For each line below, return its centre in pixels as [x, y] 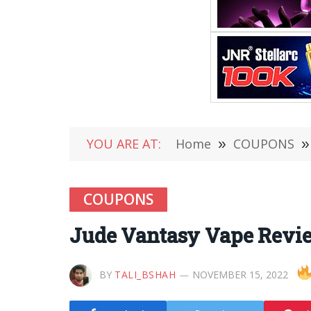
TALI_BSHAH [145, 275]
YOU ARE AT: [124, 144]
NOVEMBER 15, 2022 [240, 275]
